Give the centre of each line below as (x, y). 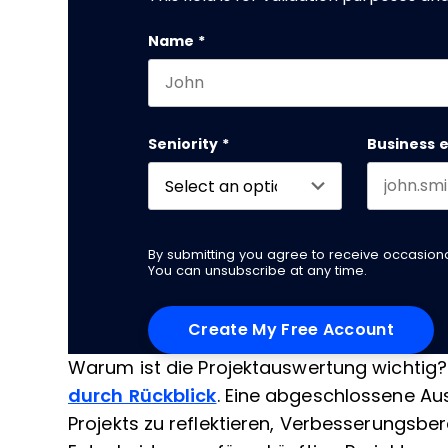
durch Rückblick (142, 396)
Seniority (183, 144)
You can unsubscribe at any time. (257, 270)
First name (189, 113)
